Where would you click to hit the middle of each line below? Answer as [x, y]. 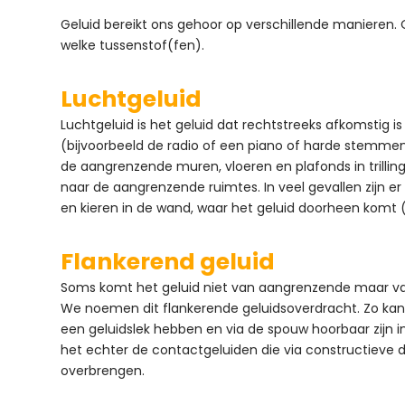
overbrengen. [103, 371]
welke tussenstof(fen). [133, 46]
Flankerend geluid [168, 262]
